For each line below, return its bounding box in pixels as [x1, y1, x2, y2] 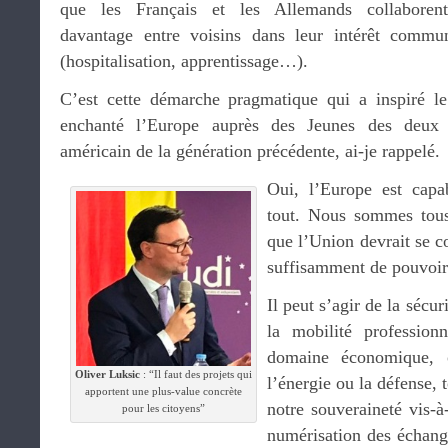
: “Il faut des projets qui [140, 368, 252, 380]
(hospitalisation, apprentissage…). [60, 51, 308, 71]
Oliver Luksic [75, 368, 140, 380]
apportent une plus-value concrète [85, 385, 242, 397]
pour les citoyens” [122, 402, 205, 414]
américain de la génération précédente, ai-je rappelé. [60, 141, 440, 161]
